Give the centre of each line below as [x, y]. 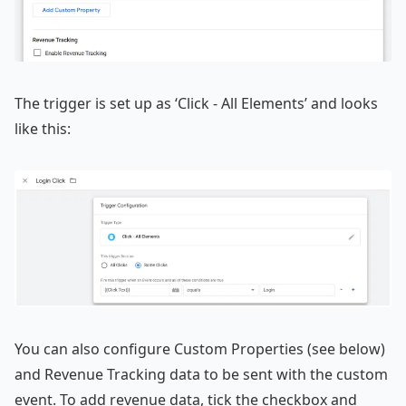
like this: [43, 129]
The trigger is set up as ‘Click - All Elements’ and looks [196, 103]
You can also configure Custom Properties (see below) [200, 348]
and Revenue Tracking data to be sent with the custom [201, 374]
